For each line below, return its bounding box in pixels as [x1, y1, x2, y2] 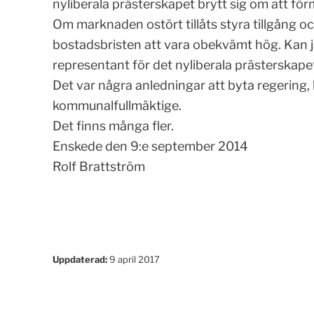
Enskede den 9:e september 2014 [52, 139, 248, 153]
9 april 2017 [107, 254, 160, 265]
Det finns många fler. [52, 118, 174, 133]
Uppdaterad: [52, 254, 107, 265]
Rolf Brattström [52, 159, 145, 174]
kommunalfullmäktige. [52, 98, 182, 113]
